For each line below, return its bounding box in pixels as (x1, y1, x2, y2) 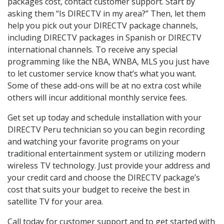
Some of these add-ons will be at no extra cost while (7, 80, 201, 91)
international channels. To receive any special (7, 44, 177, 55)
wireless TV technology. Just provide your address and (7, 160, 210, 171)
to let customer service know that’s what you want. (7, 68, 196, 79)
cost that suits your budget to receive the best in (7, 184, 189, 195)
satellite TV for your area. (7, 196, 103, 207)
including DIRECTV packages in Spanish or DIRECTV (7, 32, 201, 43)
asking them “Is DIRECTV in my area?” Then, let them (7, 8, 205, 19)
